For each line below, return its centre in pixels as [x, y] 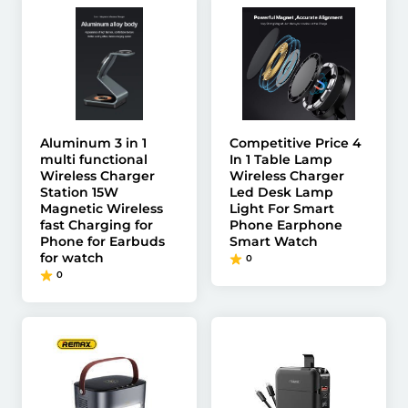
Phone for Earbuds [102, 241]
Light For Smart [282, 209]
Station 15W [79, 192]
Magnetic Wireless [102, 209]
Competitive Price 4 [296, 143]
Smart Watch [274, 241]
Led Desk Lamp [281, 192]
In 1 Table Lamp [281, 159]
